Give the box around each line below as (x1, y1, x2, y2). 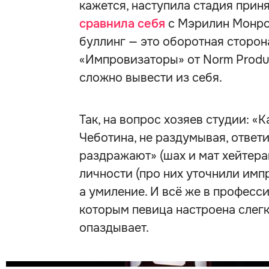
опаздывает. (79, 220, 149, 235)
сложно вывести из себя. (79, 70, 222, 85)
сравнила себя (79, 16, 165, 31)
